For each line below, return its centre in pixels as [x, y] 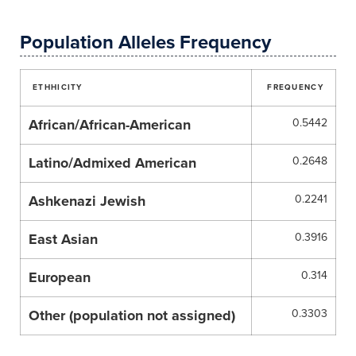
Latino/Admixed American [112, 163]
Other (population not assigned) [132, 315]
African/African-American [110, 125]
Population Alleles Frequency [145, 43]
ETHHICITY [58, 87]
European [60, 277]
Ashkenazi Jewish [87, 201]
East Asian [63, 239]
